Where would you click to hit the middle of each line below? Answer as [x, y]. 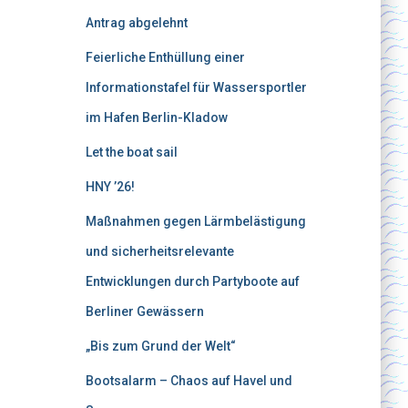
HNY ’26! [110, 187]
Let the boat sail [131, 152]
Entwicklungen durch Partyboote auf [192, 281]
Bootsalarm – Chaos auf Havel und [189, 381]
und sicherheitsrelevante [159, 251]
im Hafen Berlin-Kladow [156, 117]
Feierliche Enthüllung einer [165, 57]
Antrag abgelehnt [136, 23]
